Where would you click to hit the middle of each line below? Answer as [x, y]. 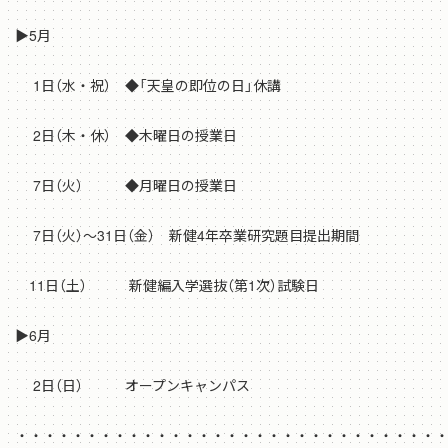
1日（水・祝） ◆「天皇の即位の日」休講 [148, 85]
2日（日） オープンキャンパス [132, 385]
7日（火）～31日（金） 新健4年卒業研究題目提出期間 [187, 235]
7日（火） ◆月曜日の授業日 [126, 185]
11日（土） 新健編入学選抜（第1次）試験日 [167, 285]
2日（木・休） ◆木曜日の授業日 [126, 135]
